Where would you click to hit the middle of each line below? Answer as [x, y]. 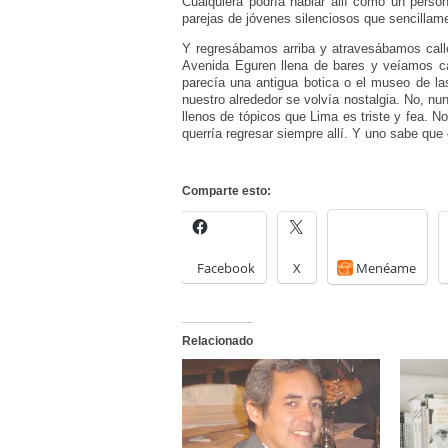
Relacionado [217, 340]
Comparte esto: [226, 191]
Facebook [226, 268]
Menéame [386, 268]
